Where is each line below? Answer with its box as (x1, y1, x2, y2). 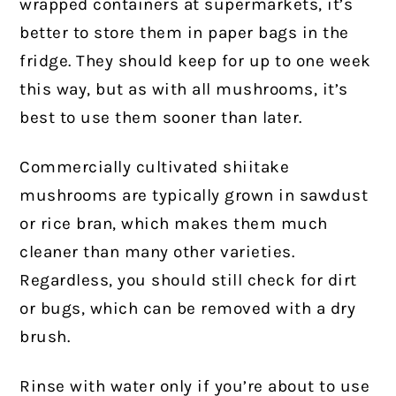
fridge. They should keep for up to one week (19, 50, 371, 71)
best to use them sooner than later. (19, 107, 302, 127)
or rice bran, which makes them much (19, 213, 328, 233)
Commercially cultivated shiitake (19, 156, 290, 177)
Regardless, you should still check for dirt (19, 270, 357, 290)
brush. (19, 326, 71, 346)
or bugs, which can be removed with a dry (19, 298, 356, 318)
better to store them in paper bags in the (19, 22, 349, 42)
